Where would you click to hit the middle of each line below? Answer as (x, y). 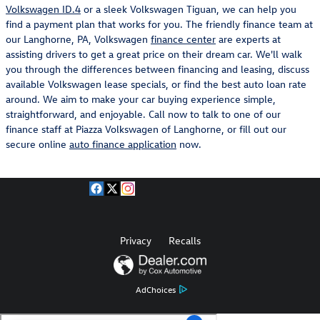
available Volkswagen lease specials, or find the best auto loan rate (156, 84)
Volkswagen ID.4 (43, 9)
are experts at (248, 39)
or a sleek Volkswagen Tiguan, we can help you (189, 9)
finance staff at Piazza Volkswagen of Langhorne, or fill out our (146, 129)
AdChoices (156, 289)
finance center (183, 39)
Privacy (135, 240)
